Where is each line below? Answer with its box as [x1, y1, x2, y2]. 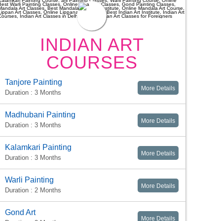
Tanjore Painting [5, 78, 62, 87]
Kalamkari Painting [5, 143, 72, 152]
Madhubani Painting [5, 110, 75, 119]
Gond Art [5, 208, 36, 217]
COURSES [46, 52, 138, 73]
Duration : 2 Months [5, 186, 61, 194]
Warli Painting [5, 176, 54, 184]
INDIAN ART [39, 35, 144, 55]
